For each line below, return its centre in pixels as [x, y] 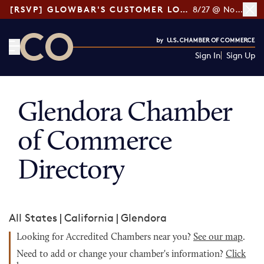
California [89, 217]
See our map [218, 237]
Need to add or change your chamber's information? [121, 255]
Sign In [208, 55]
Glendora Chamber [125, 114]
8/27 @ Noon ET [239, 9]
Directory [71, 171]
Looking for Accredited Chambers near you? [105, 237]
